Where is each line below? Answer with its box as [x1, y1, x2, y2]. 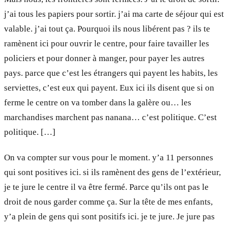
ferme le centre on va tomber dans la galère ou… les [4, 97, 191, 107]
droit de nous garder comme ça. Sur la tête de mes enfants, [4, 197, 213, 207]
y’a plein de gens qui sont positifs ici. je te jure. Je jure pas [4, 212, 215, 222]
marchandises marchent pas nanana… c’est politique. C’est [4, 112, 217, 122]
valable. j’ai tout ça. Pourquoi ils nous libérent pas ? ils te [4, 23, 210, 34]
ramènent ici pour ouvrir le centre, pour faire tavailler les [4, 38, 209, 48]
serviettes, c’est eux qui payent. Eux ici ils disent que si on [4, 82, 214, 93]
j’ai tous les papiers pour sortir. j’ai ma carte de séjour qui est [4, 9, 224, 19]
